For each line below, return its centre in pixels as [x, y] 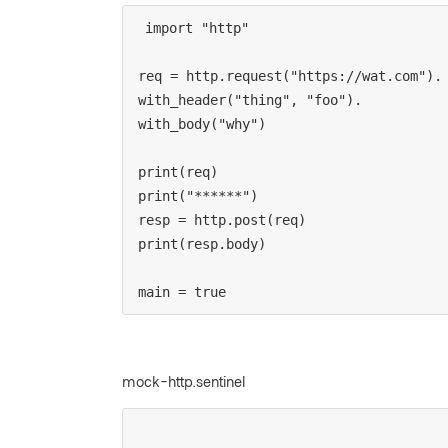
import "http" [197, 28]
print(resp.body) [202, 244]
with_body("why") [202, 124]
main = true [182, 292]
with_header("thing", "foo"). [250, 100]
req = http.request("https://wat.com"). [290, 76]
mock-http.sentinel [183, 381]
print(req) [178, 172]
